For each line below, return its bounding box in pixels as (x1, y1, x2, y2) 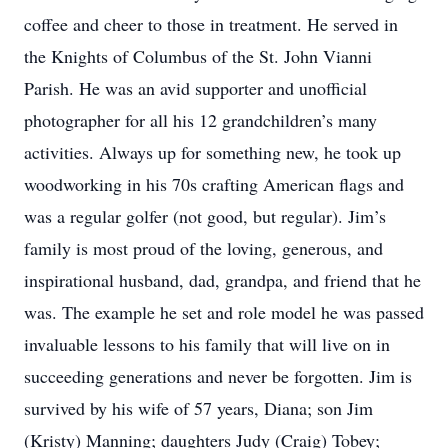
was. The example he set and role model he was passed (24, 300, 424, 324)
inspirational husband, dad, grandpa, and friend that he (24, 268, 421, 292)
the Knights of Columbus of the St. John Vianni (24, 44, 372, 68)
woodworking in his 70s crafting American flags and (24, 172, 404, 196)
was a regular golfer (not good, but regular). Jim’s (24, 204, 386, 228)
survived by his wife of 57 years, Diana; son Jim (24, 396, 373, 420)
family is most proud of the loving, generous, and (24, 236, 383, 260)
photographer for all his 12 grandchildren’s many (24, 108, 377, 132)
